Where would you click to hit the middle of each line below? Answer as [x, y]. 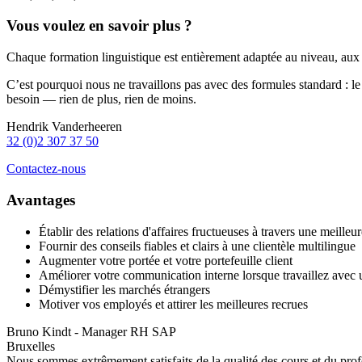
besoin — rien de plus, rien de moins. [101, 99]
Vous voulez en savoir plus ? [99, 26]
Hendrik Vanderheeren [64, 127]
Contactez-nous [46, 169]
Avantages [41, 200]
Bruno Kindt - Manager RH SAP [91, 331]
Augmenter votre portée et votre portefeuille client [166, 260]
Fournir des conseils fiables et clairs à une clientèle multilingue [197, 246]
